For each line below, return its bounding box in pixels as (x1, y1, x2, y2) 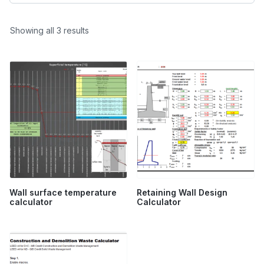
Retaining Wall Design (137, 187, 227, 198)
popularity (88, 49, 127, 60)
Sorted (88, 25, 115, 35)
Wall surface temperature (9, 187, 117, 198)
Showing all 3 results (10, 25, 89, 36)
